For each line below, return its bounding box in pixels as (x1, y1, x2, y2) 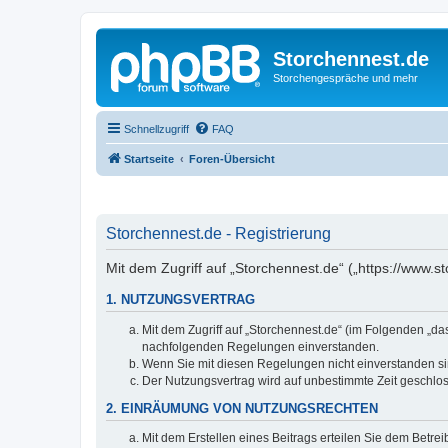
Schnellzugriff (124, 122, 189, 135)
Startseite (124, 152, 174, 165)
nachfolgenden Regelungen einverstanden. (142, 339, 379, 354)
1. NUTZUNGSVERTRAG (106, 293, 255, 308)
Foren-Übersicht (189, 152, 275, 165)
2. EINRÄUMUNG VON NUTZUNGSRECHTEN (106, 401, 378, 416)
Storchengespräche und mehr (273, 72, 418, 84)
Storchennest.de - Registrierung (106, 225, 331, 242)
